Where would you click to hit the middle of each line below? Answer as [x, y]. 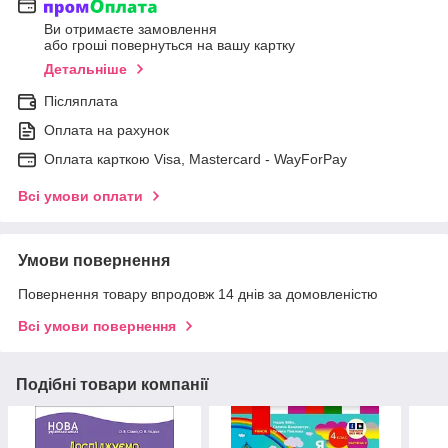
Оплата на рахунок [106, 130]
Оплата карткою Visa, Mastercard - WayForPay [195, 159]
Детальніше [85, 69]
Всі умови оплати [80, 196]
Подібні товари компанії [112, 385]
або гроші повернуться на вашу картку [169, 45]
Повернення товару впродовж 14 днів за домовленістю [198, 294]
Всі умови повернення [97, 326]
